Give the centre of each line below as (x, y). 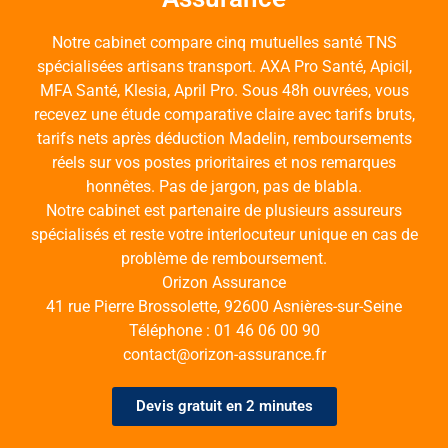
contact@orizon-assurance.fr (224, 355)
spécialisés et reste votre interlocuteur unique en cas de (224, 235)
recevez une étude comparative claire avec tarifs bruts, (224, 115)
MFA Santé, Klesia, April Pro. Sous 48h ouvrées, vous (224, 91)
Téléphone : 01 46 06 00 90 (224, 331)
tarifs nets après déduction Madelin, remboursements (224, 139)
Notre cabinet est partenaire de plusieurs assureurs (224, 211)
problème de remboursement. (224, 259)
